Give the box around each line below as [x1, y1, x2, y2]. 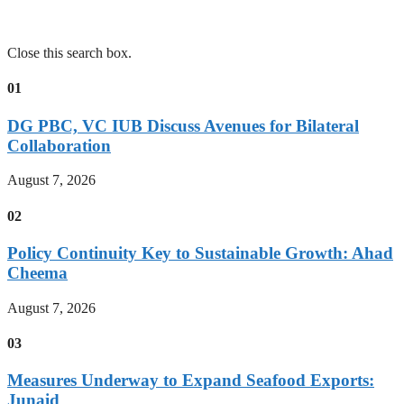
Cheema [7, 262, 68, 282]
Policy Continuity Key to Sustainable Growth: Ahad [7, 243, 393, 262]
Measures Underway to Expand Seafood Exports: [7, 371, 374, 390]
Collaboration [7, 135, 111, 155]
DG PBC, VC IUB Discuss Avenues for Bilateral [7, 115, 359, 135]
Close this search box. [7, 45, 132, 60]
